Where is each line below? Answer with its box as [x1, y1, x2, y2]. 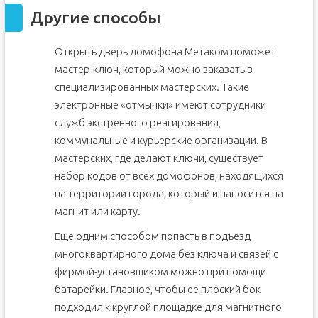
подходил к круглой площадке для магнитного [54, 301, 282, 313]
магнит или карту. [54, 205, 141, 217]
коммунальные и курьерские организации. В [54, 134, 268, 146]
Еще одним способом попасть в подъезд [54, 230, 251, 242]
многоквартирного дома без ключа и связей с [54, 248, 278, 260]
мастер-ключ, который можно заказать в [54, 63, 253, 75]
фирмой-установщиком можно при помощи [54, 265, 266, 278]
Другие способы [29, 9, 161, 26]
